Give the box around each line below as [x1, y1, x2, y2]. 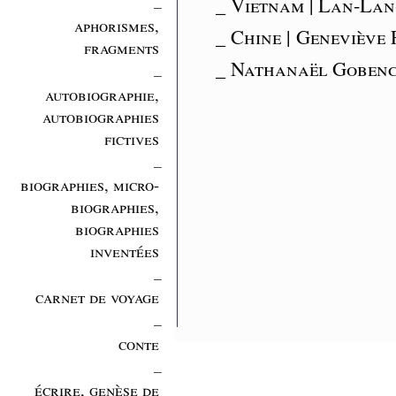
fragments [83, 36, 159, 59]
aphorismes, [73, 14, 159, 37]
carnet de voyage [34, 286, 159, 308]
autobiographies [42, 104, 159, 127]
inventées [89, 240, 159, 263]
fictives [103, 126, 159, 149]
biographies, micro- [19, 173, 159, 196]
